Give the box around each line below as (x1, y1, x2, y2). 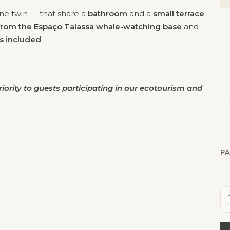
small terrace (153, 8, 204, 18)
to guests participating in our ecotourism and (22, 83, 202, 93)
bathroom (88, 8, 127, 18)
